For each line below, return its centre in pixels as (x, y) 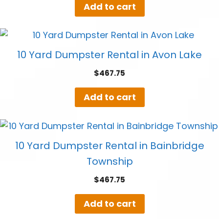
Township (109, 161)
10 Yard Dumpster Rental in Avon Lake (109, 55)
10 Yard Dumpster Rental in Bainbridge (109, 145)
